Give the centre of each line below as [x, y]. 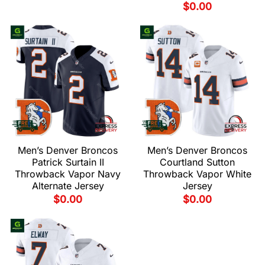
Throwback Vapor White [197, 174]
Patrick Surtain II [68, 162]
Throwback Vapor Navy [68, 174]
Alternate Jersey [68, 185]
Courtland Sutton [197, 162]
